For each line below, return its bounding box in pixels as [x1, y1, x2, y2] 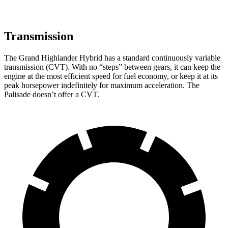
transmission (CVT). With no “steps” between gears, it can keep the [4, 62, 220, 71]
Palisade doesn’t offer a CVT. [4, 90, 99, 99]
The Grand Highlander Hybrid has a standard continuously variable [4, 53, 220, 62]
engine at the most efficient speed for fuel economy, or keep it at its [4, 71, 218, 80]
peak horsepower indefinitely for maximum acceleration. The [4, 80, 199, 90]
